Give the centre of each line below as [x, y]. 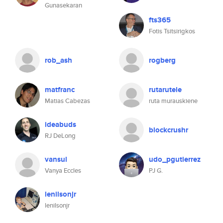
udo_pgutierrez [175, 159]
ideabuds [60, 124]
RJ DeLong [60, 136]
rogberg [162, 60]
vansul [56, 159]
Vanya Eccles [63, 170]
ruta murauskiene [173, 101]
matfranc [60, 90]
